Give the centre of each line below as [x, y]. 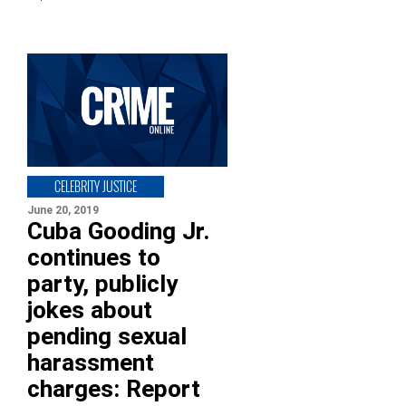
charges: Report [114, 388]
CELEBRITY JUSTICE [96, 186]
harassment [91, 362]
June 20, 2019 [63, 210]
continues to [94, 257]
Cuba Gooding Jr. [119, 231]
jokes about [90, 309]
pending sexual [107, 336]
